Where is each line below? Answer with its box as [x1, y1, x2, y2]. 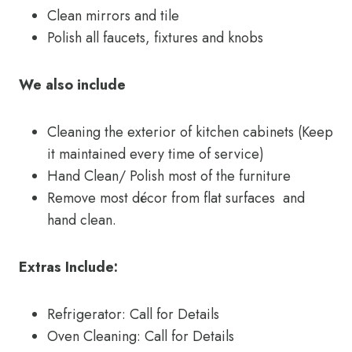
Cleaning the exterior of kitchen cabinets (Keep [47, 122, 333, 142]
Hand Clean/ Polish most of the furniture [47, 166, 291, 186]
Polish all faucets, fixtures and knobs [47, 27, 263, 48]
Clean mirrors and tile [47, 5, 179, 26]
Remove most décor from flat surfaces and [47, 188, 305, 208]
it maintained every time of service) [47, 144, 264, 164]
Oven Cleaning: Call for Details [47, 326, 234, 346]
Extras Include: [19, 257, 118, 277]
